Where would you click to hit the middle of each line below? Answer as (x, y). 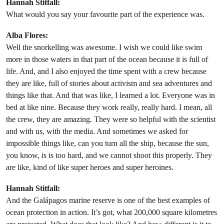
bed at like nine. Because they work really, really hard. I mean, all (109, 107)
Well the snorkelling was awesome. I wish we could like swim (104, 47)
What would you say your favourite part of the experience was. (105, 14)
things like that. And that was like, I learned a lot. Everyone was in (110, 95)
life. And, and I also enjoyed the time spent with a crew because (106, 71)
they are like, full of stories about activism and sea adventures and (109, 83)
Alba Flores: (27, 35)
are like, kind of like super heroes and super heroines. (90, 167)
